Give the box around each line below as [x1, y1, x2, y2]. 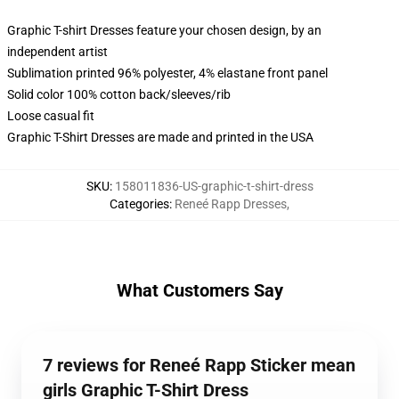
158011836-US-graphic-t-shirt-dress [114, 179, 313, 193]
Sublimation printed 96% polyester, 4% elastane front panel [7, 66, 328, 80]
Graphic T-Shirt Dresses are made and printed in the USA [7, 130, 313, 144]
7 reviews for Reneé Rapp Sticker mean [43, 354, 355, 376]
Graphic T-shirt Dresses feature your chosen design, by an [7, 23, 322, 37]
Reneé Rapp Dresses [175, 197, 287, 211]
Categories [110, 197, 169, 211]
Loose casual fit [7, 109, 94, 123]
